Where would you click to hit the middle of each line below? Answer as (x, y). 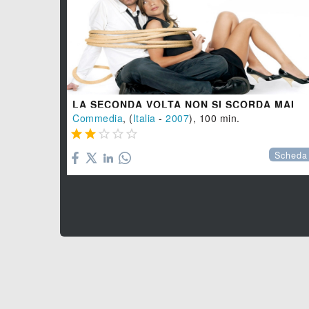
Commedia (98, 118)
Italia (144, 118)
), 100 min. (215, 118)
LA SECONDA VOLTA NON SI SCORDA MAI (183, 104)
